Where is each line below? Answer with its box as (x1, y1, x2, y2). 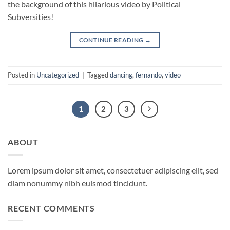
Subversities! (8, 11, 53, 22)
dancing (110, 70, 132, 79)
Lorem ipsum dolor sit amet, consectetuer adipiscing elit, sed (8, 165, 218, 175)
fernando (136, 70, 162, 79)
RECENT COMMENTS (8, 203, 95, 213)
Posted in (8, 70, 36, 79)
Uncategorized (36, 70, 79, 79)
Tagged (87, 70, 110, 79)
